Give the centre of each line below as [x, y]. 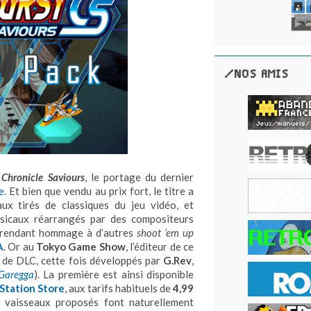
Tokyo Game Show [81, 246]
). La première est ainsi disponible [114, 274]
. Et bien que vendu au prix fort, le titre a [99, 191]
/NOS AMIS [257, 74]
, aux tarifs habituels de [119, 288]
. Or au [20, 246]
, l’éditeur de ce [160, 246]
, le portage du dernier [139, 177]
